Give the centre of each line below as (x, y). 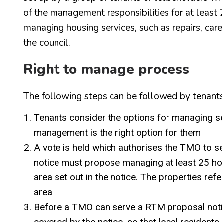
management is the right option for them (117, 132)
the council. (47, 42)
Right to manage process (106, 69)
